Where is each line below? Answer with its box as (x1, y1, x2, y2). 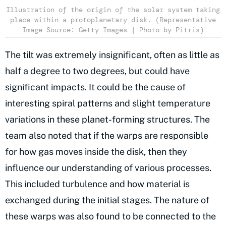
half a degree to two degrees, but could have (5, 66, 190, 77)
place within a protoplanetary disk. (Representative (10, 15, 216, 25)
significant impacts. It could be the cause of (5, 82, 186, 93)
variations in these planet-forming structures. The (5, 114, 210, 125)
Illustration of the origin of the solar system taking (6, 5, 220, 15)
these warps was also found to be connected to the (5, 211, 216, 222)
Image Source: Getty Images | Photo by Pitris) (22, 25, 204, 35)
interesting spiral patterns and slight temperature (5, 98, 210, 109)
